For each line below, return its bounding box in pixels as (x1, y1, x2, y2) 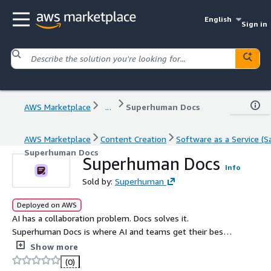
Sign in (241, 19, 267, 28)
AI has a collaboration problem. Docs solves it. (12, 212, 189, 223)
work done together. (12, 239, 91, 250)
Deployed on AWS (17, 200, 77, 209)
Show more (30, 241, 79, 252)
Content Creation (100, 133, 166, 144)
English (204, 15, 232, 24)
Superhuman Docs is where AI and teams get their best (12, 226, 227, 237)
